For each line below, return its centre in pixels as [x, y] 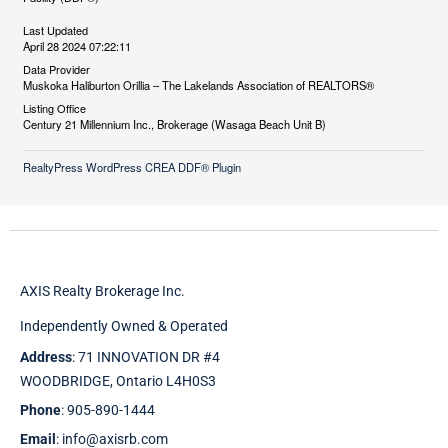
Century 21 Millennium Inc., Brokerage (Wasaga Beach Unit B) [174, 124]
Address [46, 357]
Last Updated [55, 30]
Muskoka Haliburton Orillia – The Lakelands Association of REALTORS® [198, 85]
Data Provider [56, 69]
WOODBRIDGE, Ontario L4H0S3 [118, 381]
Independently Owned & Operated [124, 325]
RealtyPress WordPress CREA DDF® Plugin [131, 167]
